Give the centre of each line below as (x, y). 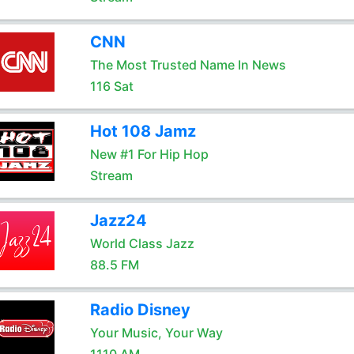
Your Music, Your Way (156, 333)
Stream (111, 175)
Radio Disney (140, 310)
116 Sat (111, 86)
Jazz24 (118, 220)
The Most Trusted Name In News (188, 65)
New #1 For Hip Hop (149, 154)
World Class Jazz (142, 243)
